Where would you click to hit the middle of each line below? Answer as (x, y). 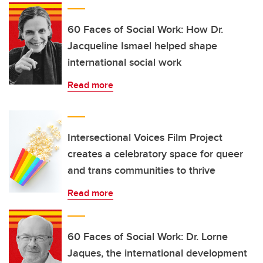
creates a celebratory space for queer (155, 154)
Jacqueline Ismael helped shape (142, 46)
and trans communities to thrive (141, 170)
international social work (124, 62)
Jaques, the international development (157, 253)
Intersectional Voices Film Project (145, 137)
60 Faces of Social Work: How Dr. (145, 29)
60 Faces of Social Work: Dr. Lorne (148, 237)
